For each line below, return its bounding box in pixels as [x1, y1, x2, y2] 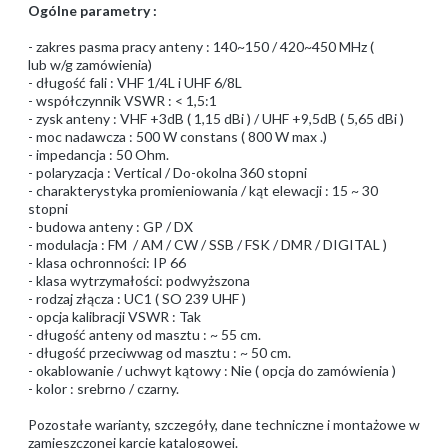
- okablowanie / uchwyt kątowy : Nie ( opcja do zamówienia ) [28, 362, 396, 379]
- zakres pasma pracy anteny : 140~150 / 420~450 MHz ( [28, 38, 374, 55]
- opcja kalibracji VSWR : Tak [28, 308, 201, 325]
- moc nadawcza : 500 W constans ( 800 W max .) [28, 128, 327, 145]
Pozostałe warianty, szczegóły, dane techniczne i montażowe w [28, 416, 420, 433]
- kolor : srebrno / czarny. [28, 380, 179, 397]
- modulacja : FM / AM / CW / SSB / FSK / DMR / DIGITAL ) [28, 236, 387, 253]
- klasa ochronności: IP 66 [28, 254, 186, 271]
